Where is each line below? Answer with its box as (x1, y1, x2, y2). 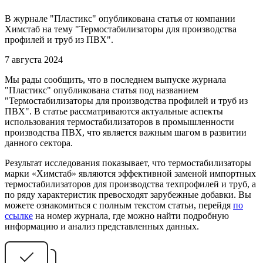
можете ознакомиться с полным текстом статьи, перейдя (5, 200, 233, 210)
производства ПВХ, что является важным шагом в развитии (5, 127, 247, 137)
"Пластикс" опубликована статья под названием (5, 85, 198, 95)
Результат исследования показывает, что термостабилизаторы (5, 157, 251, 168)
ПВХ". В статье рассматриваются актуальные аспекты (5, 106, 223, 116)
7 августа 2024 (5, 54, 63, 65)
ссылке (5, 210, 33, 221)
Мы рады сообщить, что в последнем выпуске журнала (5, 74, 226, 85)
